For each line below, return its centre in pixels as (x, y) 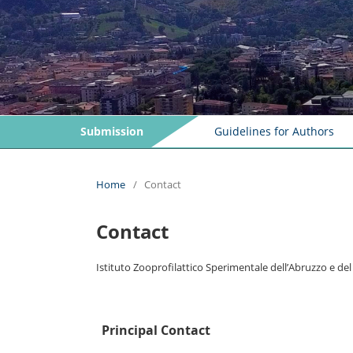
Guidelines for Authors (274, 131)
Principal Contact (156, 330)
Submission (112, 131)
